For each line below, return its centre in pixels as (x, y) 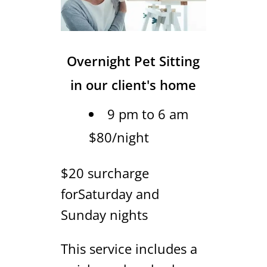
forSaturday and (110, 193)
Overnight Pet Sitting (133, 60)
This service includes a (129, 248)
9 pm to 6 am (148, 114)
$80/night (119, 137)
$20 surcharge (105, 173)
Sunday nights (104, 214)
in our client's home (133, 84)
